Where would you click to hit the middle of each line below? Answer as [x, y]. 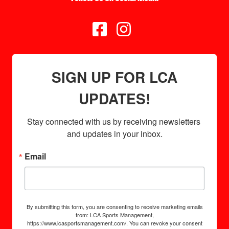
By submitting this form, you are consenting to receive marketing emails [114, 207]
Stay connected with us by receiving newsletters [113, 121]
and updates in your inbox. [114, 134]
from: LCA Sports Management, [114, 215]
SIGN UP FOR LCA [114, 77]
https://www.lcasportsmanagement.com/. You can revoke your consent [114, 223]
